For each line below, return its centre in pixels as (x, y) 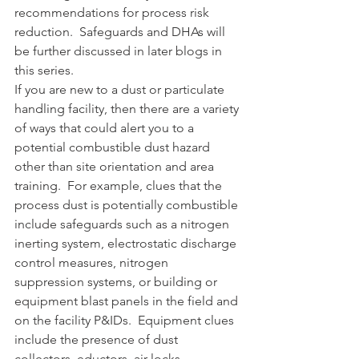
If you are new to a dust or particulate (121, 89)
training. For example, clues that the (120, 185)
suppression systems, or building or (117, 281)
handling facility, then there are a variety (128, 108)
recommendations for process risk (113, 12)
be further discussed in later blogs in (120, 50)
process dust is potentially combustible (128, 204)
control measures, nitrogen (93, 262)
